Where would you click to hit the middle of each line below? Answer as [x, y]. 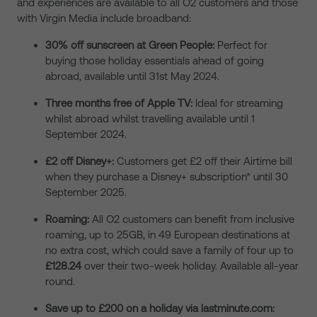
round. [60, 281]
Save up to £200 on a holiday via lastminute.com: [160, 308]
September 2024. [87, 134]
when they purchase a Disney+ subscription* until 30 [167, 177]
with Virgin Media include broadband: [105, 18]
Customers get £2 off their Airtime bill [204, 161]
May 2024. [195, 76]
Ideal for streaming [238, 103]
